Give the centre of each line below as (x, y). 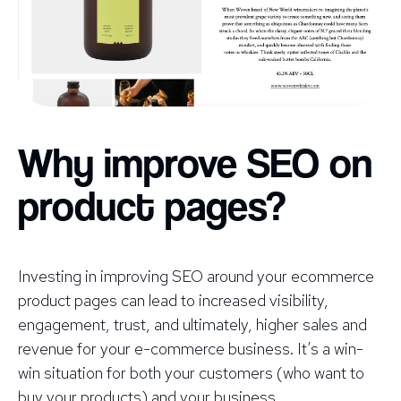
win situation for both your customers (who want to (191, 373)
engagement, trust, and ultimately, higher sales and (192, 325)
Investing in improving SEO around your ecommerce (196, 277)
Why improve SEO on (195, 164)
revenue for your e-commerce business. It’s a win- (191, 349)
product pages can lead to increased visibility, (173, 301)
